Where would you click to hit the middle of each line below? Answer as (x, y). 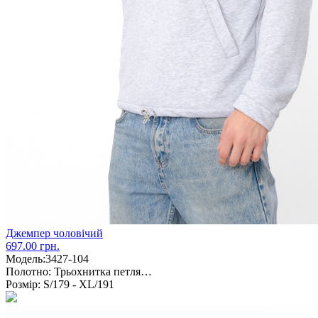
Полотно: (28, 271)
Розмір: (23, 284)
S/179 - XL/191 (77, 284)
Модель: (26, 258)
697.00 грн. (33, 246)
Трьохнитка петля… (102, 271)
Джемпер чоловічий (54, 233)
